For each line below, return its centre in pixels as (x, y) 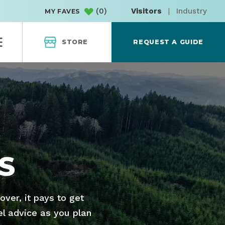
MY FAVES (62, 12)
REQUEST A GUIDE (168, 42)
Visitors (146, 11)
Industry (192, 11)
